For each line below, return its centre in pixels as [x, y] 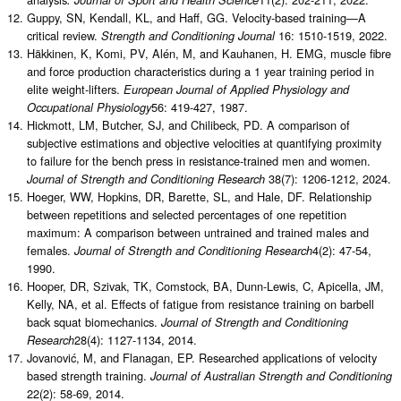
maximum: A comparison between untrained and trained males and [198, 232]
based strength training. [89, 375]
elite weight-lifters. [75, 89]
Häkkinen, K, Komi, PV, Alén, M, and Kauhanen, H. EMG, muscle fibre [209, 53]
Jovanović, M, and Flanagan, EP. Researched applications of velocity [202, 357]
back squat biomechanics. [94, 321]
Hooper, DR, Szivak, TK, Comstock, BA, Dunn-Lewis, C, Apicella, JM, [205, 286]
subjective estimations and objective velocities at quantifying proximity [204, 142]
